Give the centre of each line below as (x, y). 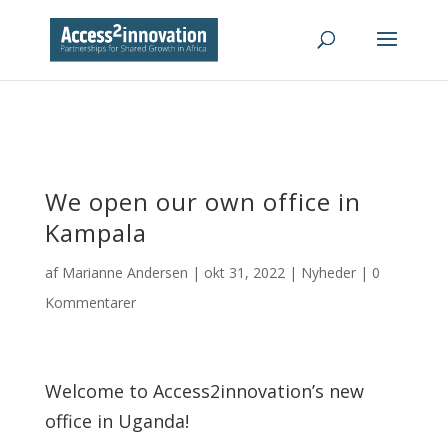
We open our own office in (202, 201)
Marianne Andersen (124, 272)
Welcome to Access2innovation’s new (204, 391)
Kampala (95, 232)
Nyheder (328, 272)
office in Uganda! (116, 421)
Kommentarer (90, 302)
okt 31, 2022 (244, 272)
